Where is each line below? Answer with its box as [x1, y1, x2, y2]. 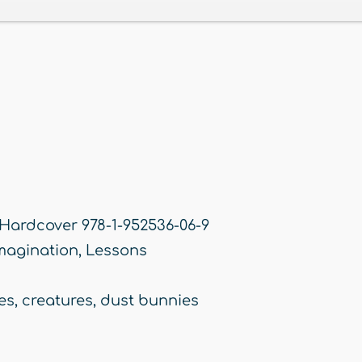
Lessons [86, 242, 147, 259]
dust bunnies [100, 293, 199, 309]
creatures [22, 293, 93, 309]
